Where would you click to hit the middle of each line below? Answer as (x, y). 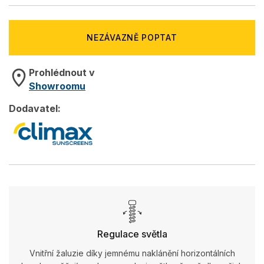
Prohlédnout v (62, 72)
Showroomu (57, 86)
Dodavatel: (35, 108)
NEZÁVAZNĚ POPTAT (132, 37)
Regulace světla (132, 234)
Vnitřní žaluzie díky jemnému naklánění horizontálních (132, 253)
